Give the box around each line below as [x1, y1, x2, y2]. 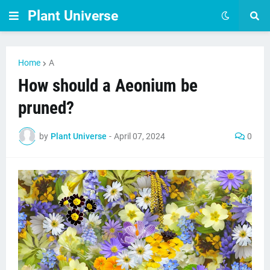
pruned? [18, 98, 74, 118]
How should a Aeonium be [18, 75, 198, 96]
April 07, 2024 [114, 131, 165, 141]
